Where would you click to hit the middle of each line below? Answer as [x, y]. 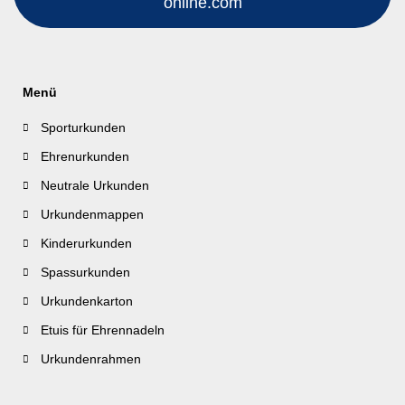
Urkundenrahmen [91, 359]
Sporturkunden [83, 127]
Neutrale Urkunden [95, 185]
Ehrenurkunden [85, 156]
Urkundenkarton [87, 301]
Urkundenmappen [92, 214]
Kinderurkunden [86, 243]
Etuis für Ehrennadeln [103, 330]
